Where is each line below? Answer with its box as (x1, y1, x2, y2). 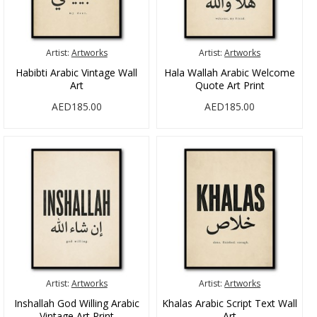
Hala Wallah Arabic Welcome (164, 65, 296, 79)
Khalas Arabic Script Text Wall (162, 296, 298, 311)
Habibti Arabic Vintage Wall (16, 65, 138, 79)
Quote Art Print (195, 78, 265, 92)
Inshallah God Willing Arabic (13, 296, 139, 311)
